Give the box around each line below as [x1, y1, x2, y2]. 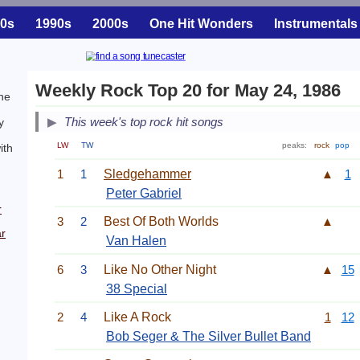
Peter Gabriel [106, 186, 182, 200]
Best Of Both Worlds [104, 215, 219, 229]
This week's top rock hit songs [64, 115, 223, 129]
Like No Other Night [104, 262, 216, 276]
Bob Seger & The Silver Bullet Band [106, 329, 311, 343]
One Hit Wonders [149, 17, 253, 31]
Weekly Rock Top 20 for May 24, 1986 [35, 80, 341, 100]
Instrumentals [274, 17, 358, 31]
